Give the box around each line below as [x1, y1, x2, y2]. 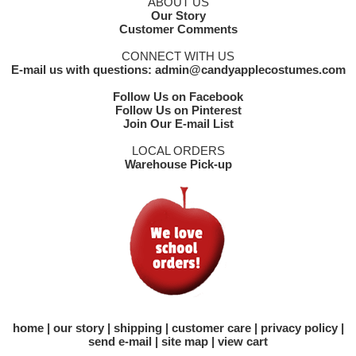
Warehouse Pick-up [124, 157, 232, 172]
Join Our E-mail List [122, 117, 234, 131]
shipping [113, 321, 162, 335]
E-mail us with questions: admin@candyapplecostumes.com [10, 63, 346, 77]
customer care [171, 321, 251, 335]
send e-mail [88, 335, 152, 349]
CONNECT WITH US [122, 49, 234, 64]
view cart [218, 335, 268, 349]
